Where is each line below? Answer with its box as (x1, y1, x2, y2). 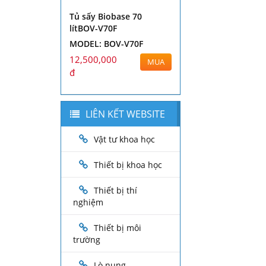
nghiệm (73, 197, 103, 208)
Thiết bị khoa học (94, 159, 162, 171)
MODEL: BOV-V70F (69, 38, 143, 50)
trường (73, 234, 100, 246)
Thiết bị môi (94, 222, 141, 234)
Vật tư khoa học (94, 134, 155, 145)
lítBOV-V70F (69, 23, 117, 34)
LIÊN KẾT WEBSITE (85, 107, 165, 121)
